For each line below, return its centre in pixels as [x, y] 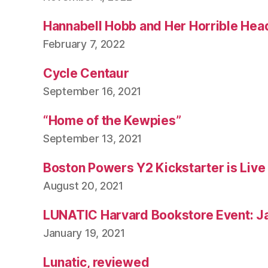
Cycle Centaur [86, 73]
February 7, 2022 [84, 44]
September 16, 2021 [92, 91]
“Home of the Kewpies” [112, 121]
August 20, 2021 [83, 186]
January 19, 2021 [84, 233]
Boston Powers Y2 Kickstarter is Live [154, 168]
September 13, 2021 [93, 138]
